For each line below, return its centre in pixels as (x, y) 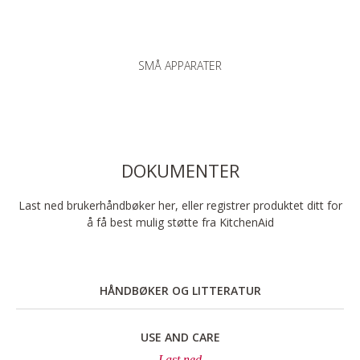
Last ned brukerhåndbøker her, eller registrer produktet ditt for (180, 205)
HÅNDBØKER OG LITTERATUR (180, 290)
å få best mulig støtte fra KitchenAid (180, 222)
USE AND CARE (180, 337)
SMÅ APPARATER (180, 65)
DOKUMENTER (180, 170)
